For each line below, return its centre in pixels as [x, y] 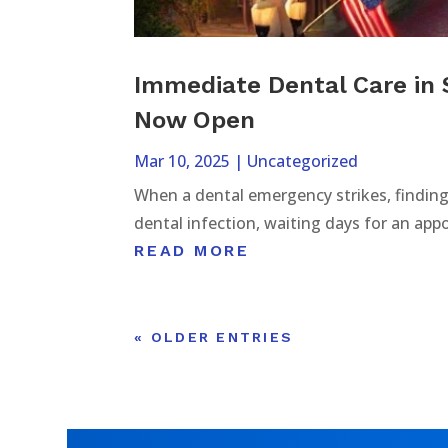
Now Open [195, 119]
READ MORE [192, 250]
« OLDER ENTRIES [214, 336]
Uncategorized [303, 160]
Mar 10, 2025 [182, 160]
